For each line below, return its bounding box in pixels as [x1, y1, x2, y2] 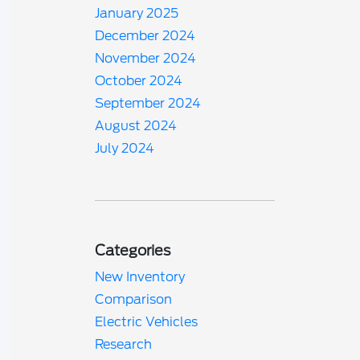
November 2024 [95, 51, 197, 66]
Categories [95, 242, 171, 259]
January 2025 [95, 6, 179, 21]
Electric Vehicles [95, 314, 198, 329]
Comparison [95, 292, 173, 307]
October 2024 [95, 73, 183, 88]
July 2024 [95, 141, 155, 156]
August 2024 [95, 118, 178, 133]
